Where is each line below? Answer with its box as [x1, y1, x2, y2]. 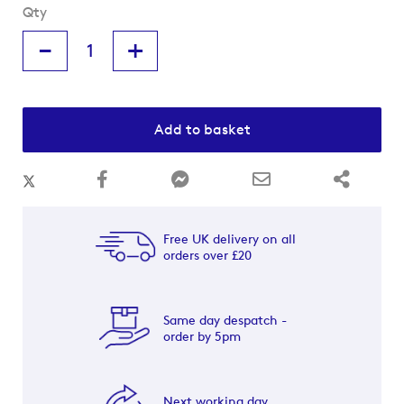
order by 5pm [162, 327, 241, 344]
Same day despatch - [162, 311, 287, 327]
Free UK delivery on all [162, 230, 296, 246]
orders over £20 [162, 246, 252, 262]
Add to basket [153, 120, 251, 138]
